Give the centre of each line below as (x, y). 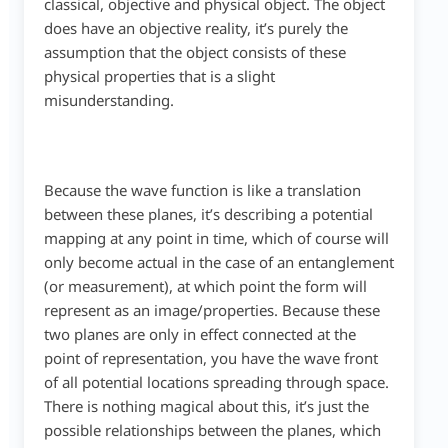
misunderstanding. (108, 100)
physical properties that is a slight (159, 76)
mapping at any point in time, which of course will (216, 238)
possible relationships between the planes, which (212, 430)
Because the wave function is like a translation (202, 190)
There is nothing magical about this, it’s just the (206, 406)
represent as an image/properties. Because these (211, 310)
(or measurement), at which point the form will (205, 286)
